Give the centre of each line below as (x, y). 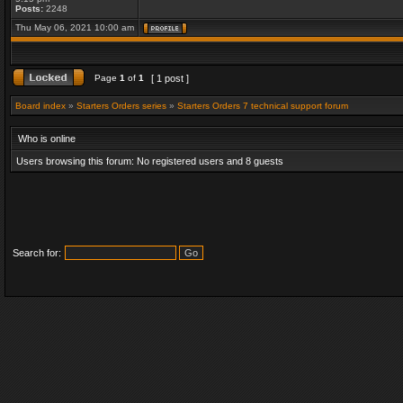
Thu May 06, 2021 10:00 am (75, 27)
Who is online (47, 139)
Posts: (29, 9)
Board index (40, 106)
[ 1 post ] (170, 78)
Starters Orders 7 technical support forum (263, 106)
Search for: (37, 253)
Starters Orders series (121, 106)
